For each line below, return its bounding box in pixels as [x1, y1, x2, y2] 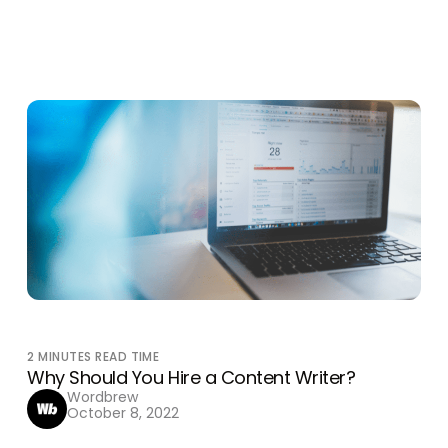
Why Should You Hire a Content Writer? [27, 365, 356, 390]
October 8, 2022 [67, 403, 180, 423]
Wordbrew [67, 387, 139, 407]
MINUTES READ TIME [38, 348, 160, 365]
